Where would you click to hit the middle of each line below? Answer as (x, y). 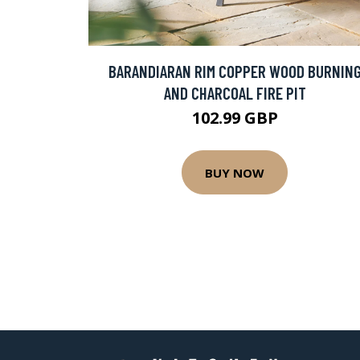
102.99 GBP (235, 118)
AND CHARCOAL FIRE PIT (235, 93)
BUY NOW (235, 172)
